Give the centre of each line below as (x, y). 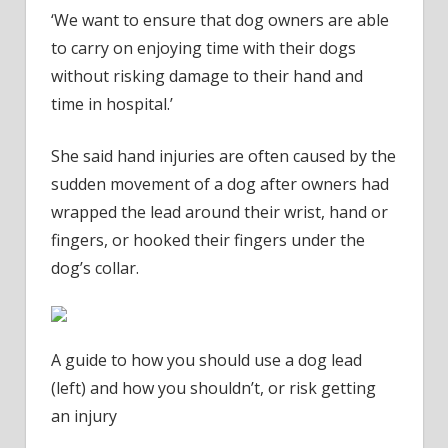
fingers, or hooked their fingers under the (208, 239)
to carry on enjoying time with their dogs (203, 47)
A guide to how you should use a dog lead (206, 359)
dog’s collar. (95, 267)
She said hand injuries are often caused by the (223, 155)
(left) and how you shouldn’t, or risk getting (213, 387)
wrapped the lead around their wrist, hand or (219, 211)
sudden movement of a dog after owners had (220, 183)
